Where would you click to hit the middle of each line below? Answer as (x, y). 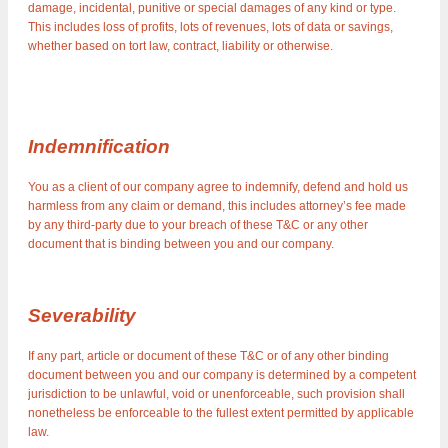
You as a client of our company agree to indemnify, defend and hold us (218, 187)
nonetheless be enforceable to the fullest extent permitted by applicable (221, 413)
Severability (82, 316)
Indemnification (99, 147)
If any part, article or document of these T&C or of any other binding (208, 356)
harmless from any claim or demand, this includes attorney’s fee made (217, 206)
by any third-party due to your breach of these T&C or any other (198, 225)
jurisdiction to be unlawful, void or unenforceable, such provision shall (216, 394)
